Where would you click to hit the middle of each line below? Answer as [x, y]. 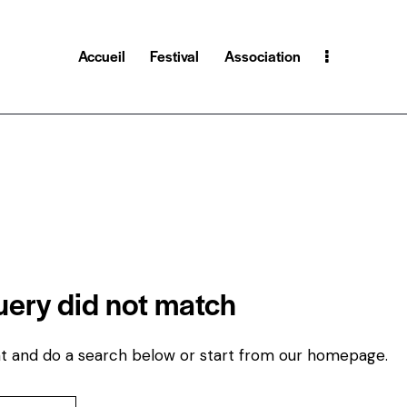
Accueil [102, 56]
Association [262, 56]
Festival [175, 56]
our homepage [332, 356]
